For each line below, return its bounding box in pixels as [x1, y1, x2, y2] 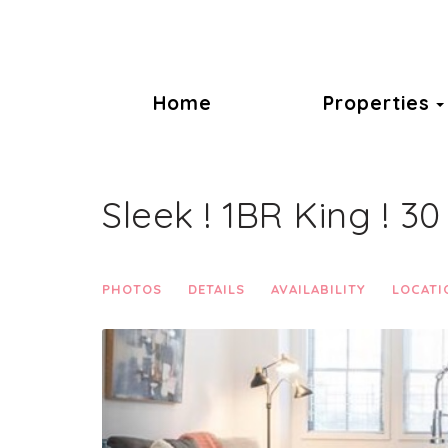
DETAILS [188, 281, 245, 297]
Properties [322, 91, 430, 115]
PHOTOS [102, 281, 162, 297]
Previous [138, 315, 219, 340]
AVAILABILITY [271, 281, 366, 297]
